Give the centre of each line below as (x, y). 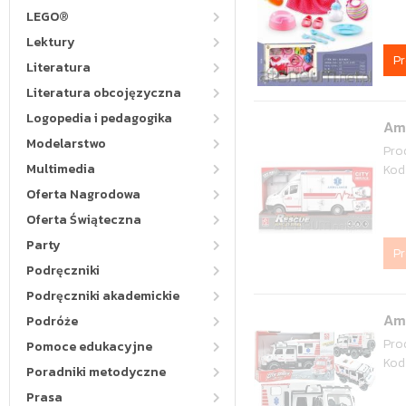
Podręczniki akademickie (103, 296)
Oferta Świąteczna (84, 220)
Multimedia (61, 169)
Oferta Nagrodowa (83, 194)
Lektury (51, 42)
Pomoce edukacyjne (89, 347)
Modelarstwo (66, 144)
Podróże (52, 321)
